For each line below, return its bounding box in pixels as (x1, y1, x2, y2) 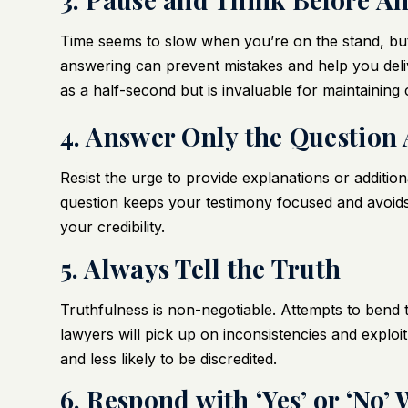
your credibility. (59, 218, 165, 237)
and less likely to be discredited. (59, 349, 277, 368)
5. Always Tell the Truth (59, 250, 342, 285)
